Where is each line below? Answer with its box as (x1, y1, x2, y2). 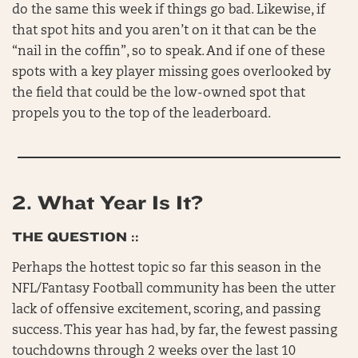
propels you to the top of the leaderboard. (12, 108, 271, 121)
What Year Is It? (38, 192, 203, 215)
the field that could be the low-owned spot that (12, 87, 305, 101)
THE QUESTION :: (12, 229, 139, 245)
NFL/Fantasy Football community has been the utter (12, 283, 336, 296)
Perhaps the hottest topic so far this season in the (12, 262, 321, 276)
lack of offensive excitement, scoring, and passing (12, 304, 320, 317)
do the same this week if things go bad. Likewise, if (12, 4, 325, 18)
